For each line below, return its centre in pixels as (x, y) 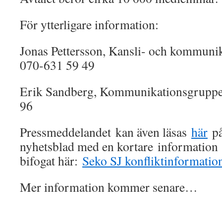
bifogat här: (51, 161)
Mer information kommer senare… (109, 187)
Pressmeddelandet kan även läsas (106, 132)
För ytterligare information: (89, 24)
